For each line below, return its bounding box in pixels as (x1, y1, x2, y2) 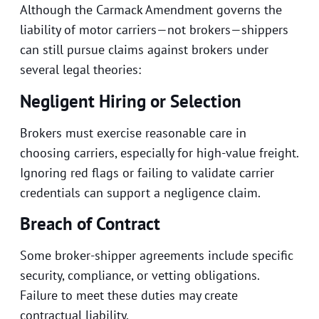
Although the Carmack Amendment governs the (20, 1, 282, 19)
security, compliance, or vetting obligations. (20, 267, 259, 284)
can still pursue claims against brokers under (20, 41, 268, 58)
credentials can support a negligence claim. (20, 184, 261, 201)
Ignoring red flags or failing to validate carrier (20, 164, 274, 181)
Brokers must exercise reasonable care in (20, 124, 246, 141)
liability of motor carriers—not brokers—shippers (20, 21, 288, 38)
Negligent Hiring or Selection (20, 89, 241, 113)
